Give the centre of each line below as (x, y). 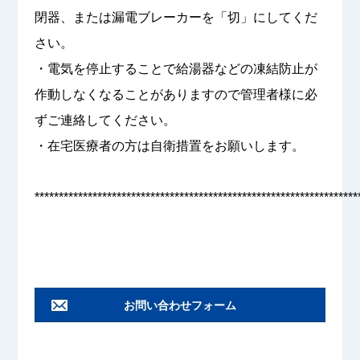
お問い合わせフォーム (180, 305)
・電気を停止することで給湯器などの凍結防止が (176, 69)
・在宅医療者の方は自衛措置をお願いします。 (169, 146)
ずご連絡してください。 (105, 121)
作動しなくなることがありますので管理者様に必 (176, 95)
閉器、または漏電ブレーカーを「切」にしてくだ (176, 18)
